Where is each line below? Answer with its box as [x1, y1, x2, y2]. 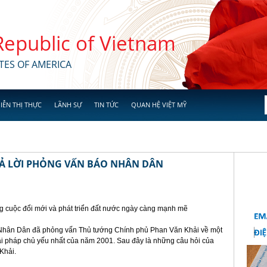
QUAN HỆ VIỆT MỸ [131, 100, 187, 109]
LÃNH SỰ [54, 100, 82, 109]
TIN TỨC [94, 100, 119, 109]
